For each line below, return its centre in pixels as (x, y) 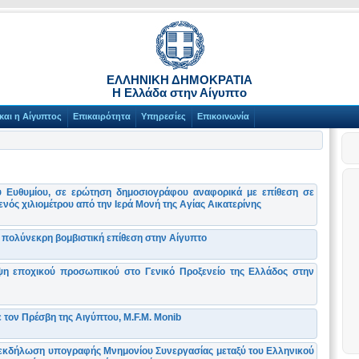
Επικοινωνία (223, 117)
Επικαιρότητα (101, 117)
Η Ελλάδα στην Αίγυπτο (179, 93)
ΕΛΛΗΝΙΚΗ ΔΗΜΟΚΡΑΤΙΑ (179, 80)
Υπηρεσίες (164, 117)
